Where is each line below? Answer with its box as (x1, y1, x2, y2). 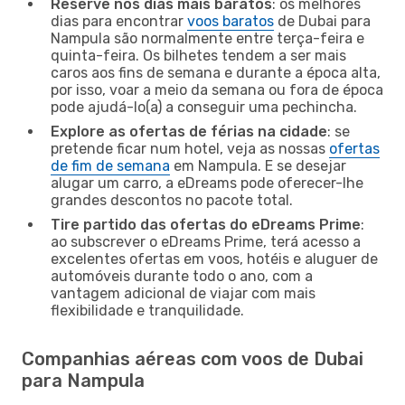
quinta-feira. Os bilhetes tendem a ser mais (51, 46, 346, 64)
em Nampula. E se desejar (170, 156, 346, 174)
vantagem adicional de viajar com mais (51, 284, 316, 302)
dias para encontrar (51, 12, 187, 30)
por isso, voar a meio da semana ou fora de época (51, 80, 383, 99)
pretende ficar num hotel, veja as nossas (51, 139, 329, 157)
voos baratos (187, 12, 274, 30)
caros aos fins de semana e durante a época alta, (51, 63, 381, 81)
